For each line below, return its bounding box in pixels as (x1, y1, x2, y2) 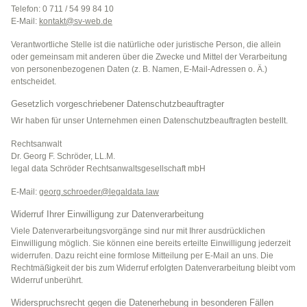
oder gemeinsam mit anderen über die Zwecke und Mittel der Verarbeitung (11, 52, 287, 62)
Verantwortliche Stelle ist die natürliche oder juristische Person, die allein (11, 40, 281, 50)
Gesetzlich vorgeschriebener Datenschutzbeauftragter (11, 99, 224, 110)
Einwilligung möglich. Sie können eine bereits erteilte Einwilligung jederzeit (11, 238, 291, 249)
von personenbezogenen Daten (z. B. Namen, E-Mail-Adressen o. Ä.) (11, 64, 267, 75)
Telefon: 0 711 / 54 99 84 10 (11, 4, 114, 14)
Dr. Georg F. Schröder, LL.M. (11, 151, 115, 162)
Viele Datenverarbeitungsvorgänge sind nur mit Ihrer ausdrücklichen (11, 226, 265, 236)
